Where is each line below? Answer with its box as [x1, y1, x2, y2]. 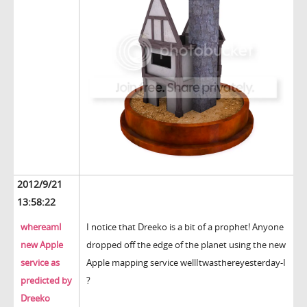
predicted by [21, 274, 72, 287]
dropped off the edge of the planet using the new [86, 238, 286, 251]
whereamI [21, 221, 62, 234]
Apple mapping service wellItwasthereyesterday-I [86, 256, 286, 269]
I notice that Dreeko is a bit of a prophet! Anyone [86, 221, 284, 234]
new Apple [21, 238, 63, 251]
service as [21, 256, 60, 269]
